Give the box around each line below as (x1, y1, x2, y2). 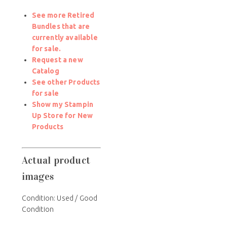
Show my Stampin (31, 100, 94, 108)
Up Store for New (31, 111, 93, 120)
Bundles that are (31, 22, 90, 30)
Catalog (31, 66, 59, 75)
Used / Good (57, 194, 98, 202)
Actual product (21, 154, 90, 166)
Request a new (31, 55, 83, 64)
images (21, 170, 54, 182)
